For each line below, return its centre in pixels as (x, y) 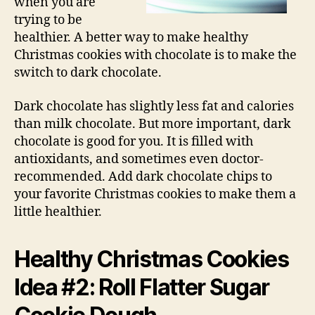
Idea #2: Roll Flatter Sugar (142, 287)
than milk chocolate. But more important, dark (153, 124)
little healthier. (58, 212)
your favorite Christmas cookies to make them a (155, 194)
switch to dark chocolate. (88, 73)
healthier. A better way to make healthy (131, 38)
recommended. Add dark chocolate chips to (143, 176)
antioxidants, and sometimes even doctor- (139, 159)
